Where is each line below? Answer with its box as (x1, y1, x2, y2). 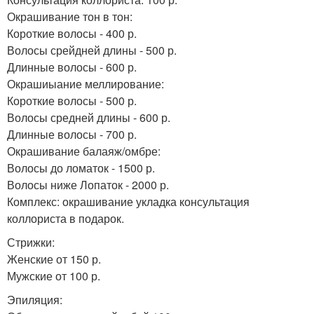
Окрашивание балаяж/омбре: (7, 143, 161, 159)
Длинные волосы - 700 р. (7, 126, 137, 142)
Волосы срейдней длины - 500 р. (7, 42, 177, 58)
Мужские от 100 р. (7, 268, 100, 284)
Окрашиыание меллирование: (7, 76, 164, 92)
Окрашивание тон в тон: (7, 8, 132, 25)
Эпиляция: (7, 292, 62, 308)
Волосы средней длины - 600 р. (7, 109, 170, 125)
